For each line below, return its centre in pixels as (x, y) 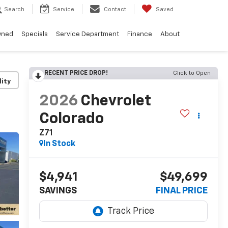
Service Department (88, 35)
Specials (35, 35)
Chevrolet (116, 102)
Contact (115, 10)
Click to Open (192, 73)
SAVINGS (58, 191)
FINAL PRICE (182, 191)
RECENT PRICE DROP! (76, 73)
